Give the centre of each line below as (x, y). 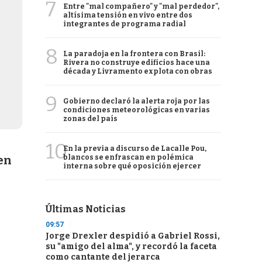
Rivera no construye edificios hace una (137, 63)
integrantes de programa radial (125, 24)
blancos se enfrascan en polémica (128, 157)
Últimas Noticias (86, 209)
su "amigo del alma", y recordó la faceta (131, 247)
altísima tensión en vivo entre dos (128, 15)
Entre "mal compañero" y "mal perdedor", (141, 6)
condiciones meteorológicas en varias (137, 110)
